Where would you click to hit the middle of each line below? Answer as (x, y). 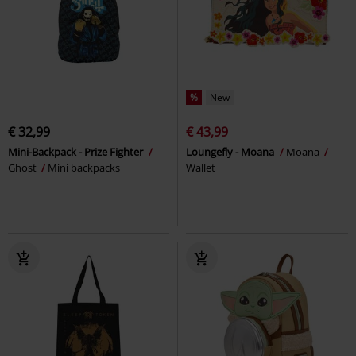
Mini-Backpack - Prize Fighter (77, 151)
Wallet (201, 167)
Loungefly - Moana (231, 151)
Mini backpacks (84, 167)
